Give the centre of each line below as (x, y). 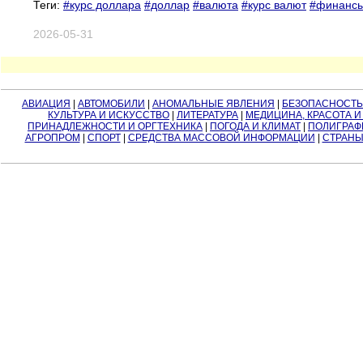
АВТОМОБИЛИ (111, 103)
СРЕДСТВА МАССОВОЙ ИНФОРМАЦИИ (221, 137)
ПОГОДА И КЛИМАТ (255, 126)
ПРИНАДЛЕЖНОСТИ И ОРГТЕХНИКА (115, 126)
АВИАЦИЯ (46, 103)
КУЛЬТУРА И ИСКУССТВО (109, 115)
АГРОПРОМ (52, 137)
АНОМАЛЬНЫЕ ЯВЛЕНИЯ (214, 103)
